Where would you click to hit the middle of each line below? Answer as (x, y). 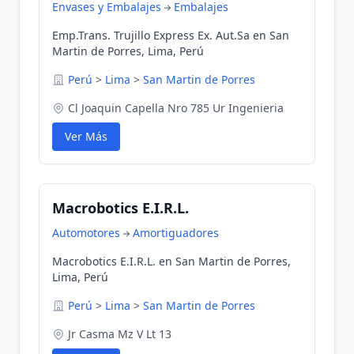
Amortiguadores (176, 233)
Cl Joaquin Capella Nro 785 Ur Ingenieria (176, 108)
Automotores (86, 233)
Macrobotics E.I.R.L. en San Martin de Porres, (171, 261)
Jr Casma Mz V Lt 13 (120, 334)
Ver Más (86, 136)
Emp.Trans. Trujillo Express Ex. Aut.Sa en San (171, 35)
